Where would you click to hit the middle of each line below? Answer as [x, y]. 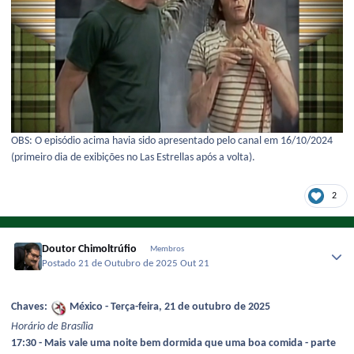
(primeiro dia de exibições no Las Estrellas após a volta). [133, 157]
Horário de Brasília [52, 326]
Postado [60, 264]
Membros [167, 249]
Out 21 [195, 264]
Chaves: [30, 307]
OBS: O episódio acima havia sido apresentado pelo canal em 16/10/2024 [172, 141]
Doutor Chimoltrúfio [90, 249]
